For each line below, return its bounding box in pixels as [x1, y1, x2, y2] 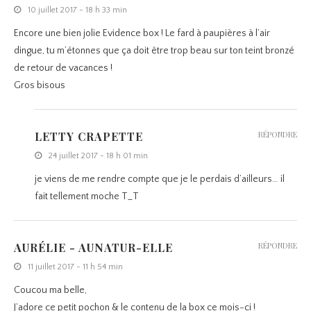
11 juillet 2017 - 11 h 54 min [28, 262, 123, 272]
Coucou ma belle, [14, 285, 87, 296]
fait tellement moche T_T [35, 191, 139, 203]
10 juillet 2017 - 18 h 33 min [28, 6, 127, 15]
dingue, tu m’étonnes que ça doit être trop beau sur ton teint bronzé [14, 45, 294, 57]
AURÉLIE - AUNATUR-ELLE [14, 240, 173, 255]
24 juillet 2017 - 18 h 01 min [49, 151, 148, 161]
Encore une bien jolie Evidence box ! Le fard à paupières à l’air [14, 28, 270, 40]
